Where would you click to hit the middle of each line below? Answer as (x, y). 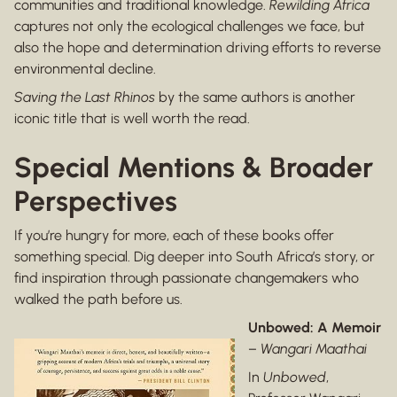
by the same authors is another (255, 97)
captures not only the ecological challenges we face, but (190, 27)
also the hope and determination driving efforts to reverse (198, 48)
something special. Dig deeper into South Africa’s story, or (195, 257)
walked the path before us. (98, 300)
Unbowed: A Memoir (315, 328)
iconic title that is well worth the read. (132, 119)
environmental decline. (85, 69)
